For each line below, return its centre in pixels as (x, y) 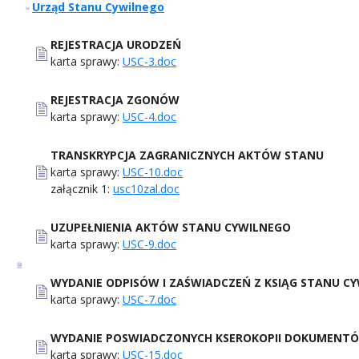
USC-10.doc (153, 171)
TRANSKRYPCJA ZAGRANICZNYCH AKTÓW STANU (187, 155)
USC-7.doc (149, 299)
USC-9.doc (149, 244)
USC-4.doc (149, 116)
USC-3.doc (149, 61)
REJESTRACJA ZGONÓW (115, 99)
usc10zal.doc (146, 188)
